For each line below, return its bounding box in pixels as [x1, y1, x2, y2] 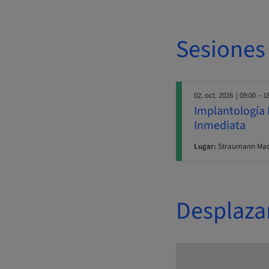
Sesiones [176, 32, 265, 67]
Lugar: [194, 141, 216, 153]
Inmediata [194, 117, 246, 134]
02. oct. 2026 [194, 90, 233, 101]
